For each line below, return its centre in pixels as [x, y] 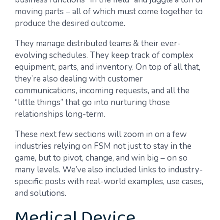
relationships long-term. [60, 114]
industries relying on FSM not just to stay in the [103, 146]
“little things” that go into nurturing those [92, 102]
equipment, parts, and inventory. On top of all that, [108, 67]
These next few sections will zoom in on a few [101, 134]
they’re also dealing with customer [79, 79]
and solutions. [41, 193]
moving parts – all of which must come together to [109, 12]
